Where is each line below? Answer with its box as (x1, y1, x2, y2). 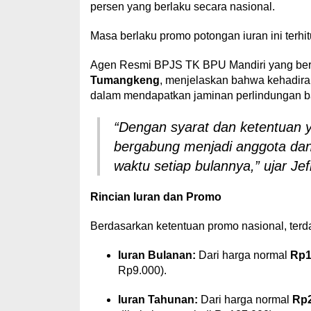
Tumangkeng (90, 74, 160, 86)
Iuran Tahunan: (117, 294, 198, 305)
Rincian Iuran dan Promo (90, 191, 221, 203)
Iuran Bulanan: (117, 249, 196, 261)
